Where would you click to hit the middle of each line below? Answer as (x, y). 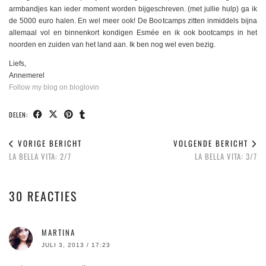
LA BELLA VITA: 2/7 (40, 156)
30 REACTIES (43, 196)
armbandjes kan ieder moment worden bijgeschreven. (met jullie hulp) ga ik (133, 9)
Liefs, (18, 64)
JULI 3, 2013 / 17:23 (76, 245)
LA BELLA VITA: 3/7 (226, 156)
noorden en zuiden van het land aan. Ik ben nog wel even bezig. (112, 45)
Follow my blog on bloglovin (54, 88)
